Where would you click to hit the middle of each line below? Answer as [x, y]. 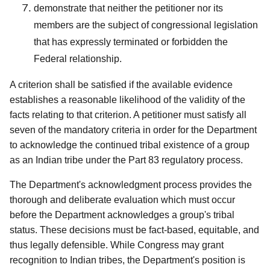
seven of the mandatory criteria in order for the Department [133, 130]
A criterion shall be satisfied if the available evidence [121, 84]
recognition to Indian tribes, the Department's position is [127, 260]
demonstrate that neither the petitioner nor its [128, 8]
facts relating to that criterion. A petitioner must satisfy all [128, 115]
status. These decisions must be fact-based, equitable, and [134, 230]
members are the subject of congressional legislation [146, 25]
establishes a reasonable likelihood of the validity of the [127, 99]
